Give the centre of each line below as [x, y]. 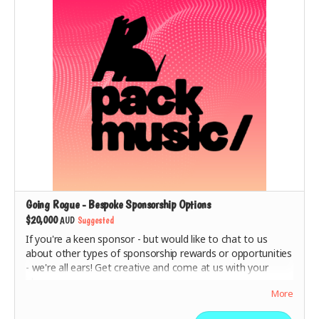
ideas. [38, 282]
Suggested [95, 220]
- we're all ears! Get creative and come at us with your [147, 267]
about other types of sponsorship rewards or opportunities [159, 253]
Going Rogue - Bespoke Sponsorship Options [118, 204]
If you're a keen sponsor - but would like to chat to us [147, 239]
